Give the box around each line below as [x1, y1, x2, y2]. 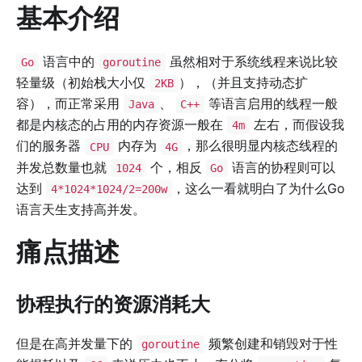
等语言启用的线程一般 [204, 95, 338, 112]
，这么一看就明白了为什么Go [171, 179, 345, 196]
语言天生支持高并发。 [16, 200, 145, 217]
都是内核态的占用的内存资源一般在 [16, 116, 227, 133]
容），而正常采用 [16, 95, 124, 112]
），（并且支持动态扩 [178, 74, 308, 90]
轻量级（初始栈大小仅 [16, 74, 149, 90]
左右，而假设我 [249, 116, 344, 133]
